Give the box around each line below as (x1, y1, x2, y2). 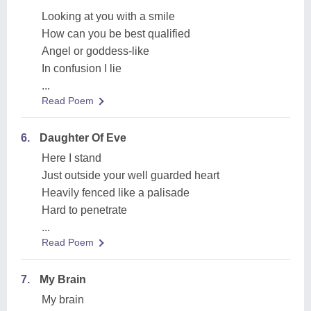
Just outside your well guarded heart (42, 169, 219, 181)
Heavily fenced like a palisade (42, 187, 190, 199)
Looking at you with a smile (42, 10, 175, 22)
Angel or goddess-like (42, 45, 149, 57)
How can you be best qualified (42, 28, 190, 40)
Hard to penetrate (42, 204, 127, 216)
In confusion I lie (42, 62, 121, 74)
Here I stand (42, 152, 101, 164)
